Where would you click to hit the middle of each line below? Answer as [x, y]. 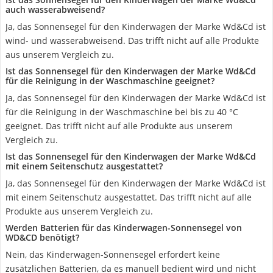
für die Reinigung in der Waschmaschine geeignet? [110, 81]
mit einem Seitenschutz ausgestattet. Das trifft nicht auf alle [129, 197]
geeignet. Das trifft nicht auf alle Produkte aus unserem [119, 126]
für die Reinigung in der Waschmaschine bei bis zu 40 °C [122, 112]
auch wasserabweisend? [55, 9]
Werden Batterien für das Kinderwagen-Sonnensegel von [124, 228]
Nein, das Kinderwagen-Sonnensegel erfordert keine [113, 254]
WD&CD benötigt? [42, 237]
